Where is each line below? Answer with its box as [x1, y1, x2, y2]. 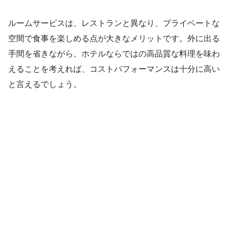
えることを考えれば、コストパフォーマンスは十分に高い [8, 65, 220, 74]
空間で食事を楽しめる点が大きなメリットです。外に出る [8, 34, 220, 43]
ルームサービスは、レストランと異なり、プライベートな [8, 19, 220, 28]
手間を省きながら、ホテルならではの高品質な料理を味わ [8, 49, 220, 59]
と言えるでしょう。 [8, 80, 81, 89]
